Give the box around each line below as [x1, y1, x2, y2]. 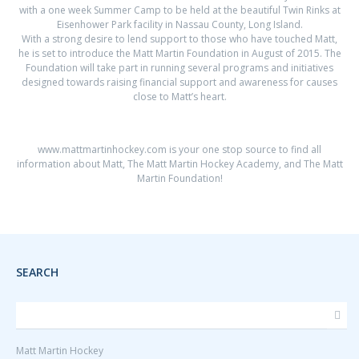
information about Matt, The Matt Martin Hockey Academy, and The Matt [16, 157, 343, 171]
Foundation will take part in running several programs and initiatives [26, 61, 333, 75]
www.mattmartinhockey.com [38, 143, 167, 156]
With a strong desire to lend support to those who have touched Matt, [22, 32, 337, 46]
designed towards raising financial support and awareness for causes [22, 75, 337, 89]
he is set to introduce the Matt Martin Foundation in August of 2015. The [18, 46, 341, 60]
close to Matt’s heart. [132, 90, 227, 103]
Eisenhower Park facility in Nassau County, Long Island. [56, 18, 303, 31]
